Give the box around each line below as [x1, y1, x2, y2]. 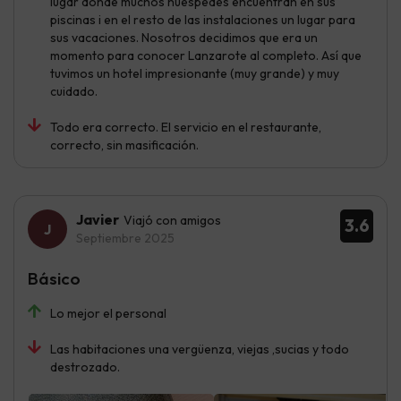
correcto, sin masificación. [50, 137, 199, 154]
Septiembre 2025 [76, 230, 175, 247]
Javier [76, 210, 119, 229]
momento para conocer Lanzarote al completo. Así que [50, 47, 362, 64]
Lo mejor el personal [50, 305, 166, 322]
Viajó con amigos [124, 212, 221, 229]
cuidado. [50, 83, 98, 100]
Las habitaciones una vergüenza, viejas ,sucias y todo [50, 341, 349, 358]
